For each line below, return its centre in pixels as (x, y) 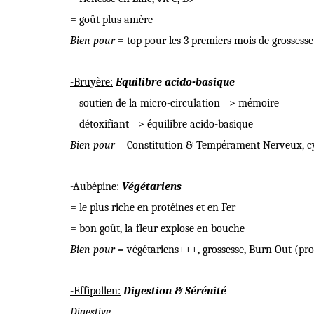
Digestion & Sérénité (175, 291)
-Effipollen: (95, 291)
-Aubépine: (95, 186)
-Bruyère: (91, 82)
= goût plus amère (111, 20)
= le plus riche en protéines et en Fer (153, 207)
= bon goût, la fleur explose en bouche (157, 228)
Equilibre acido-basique (175, 82)
